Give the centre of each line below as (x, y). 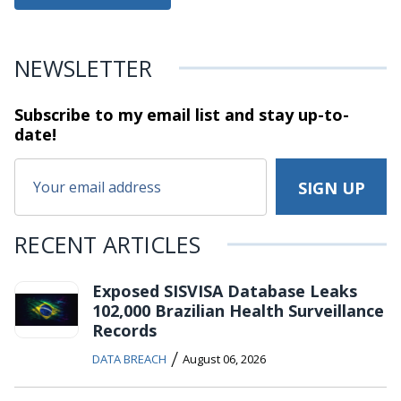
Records (124, 331)
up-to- (321, 115)
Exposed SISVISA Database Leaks (225, 291)
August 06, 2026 (224, 359)
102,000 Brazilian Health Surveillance (238, 311)
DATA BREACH (129, 359)
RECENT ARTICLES (107, 245)
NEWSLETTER (83, 68)
